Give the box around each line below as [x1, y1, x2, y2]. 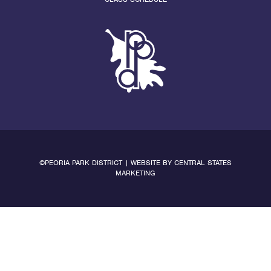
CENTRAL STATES [174, 158, 232, 168]
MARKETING [116, 168, 155, 178]
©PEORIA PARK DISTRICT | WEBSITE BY [39, 158, 174, 168]
